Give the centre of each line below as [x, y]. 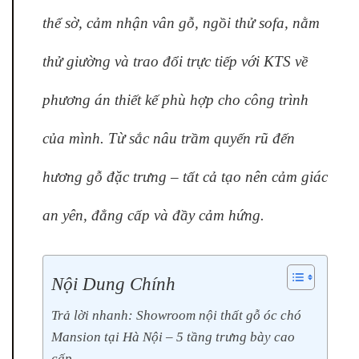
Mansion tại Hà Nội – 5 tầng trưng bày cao [173, 337]
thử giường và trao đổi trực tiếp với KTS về [175, 61]
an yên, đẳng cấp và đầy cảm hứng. [153, 215]
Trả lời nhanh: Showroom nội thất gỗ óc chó [176, 315]
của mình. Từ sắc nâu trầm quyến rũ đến [169, 138]
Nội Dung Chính [113, 283]
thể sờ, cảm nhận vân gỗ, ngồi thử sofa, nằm [181, 22]
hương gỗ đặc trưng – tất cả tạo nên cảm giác [185, 176]
